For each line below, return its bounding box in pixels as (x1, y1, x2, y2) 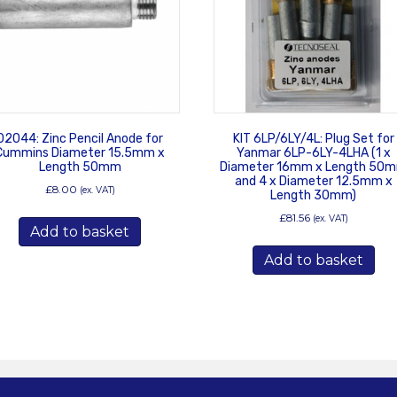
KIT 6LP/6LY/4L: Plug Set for (232, 130, 394, 146)
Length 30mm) (270, 187, 357, 203)
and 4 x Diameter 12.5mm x (234, 173, 393, 189)
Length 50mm (38, 159, 121, 175)
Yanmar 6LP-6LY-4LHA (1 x (236, 144, 391, 160)
